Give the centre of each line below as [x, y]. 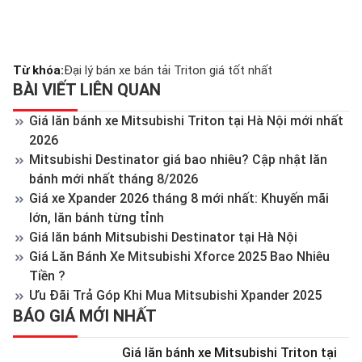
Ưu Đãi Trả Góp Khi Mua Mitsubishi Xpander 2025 [175, 295]
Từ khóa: [38, 70]
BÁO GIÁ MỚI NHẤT [85, 316]
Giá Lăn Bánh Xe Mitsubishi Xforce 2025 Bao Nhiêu [179, 256]
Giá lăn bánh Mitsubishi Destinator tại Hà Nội [163, 237]
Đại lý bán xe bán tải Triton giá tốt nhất [168, 70]
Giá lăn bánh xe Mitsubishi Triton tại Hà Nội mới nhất [186, 120]
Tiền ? [47, 276]
